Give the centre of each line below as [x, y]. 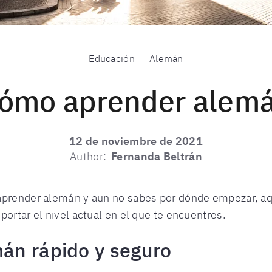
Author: [88, 156]
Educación [112, 58]
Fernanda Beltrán [157, 156]
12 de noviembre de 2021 [136, 141]
